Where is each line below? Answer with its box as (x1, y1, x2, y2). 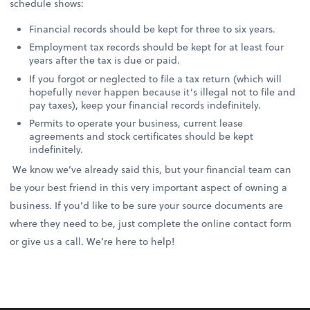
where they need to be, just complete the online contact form (10, 215, 292, 230)
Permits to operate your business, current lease (29, 115, 244, 130)
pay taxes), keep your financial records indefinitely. (29, 97, 262, 112)
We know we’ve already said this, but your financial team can (10, 161, 292, 176)
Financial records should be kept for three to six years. (29, 21, 276, 37)
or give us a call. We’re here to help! (10, 233, 175, 248)
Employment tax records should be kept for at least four (29, 39, 284, 55)
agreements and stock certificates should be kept (29, 128, 254, 143)
